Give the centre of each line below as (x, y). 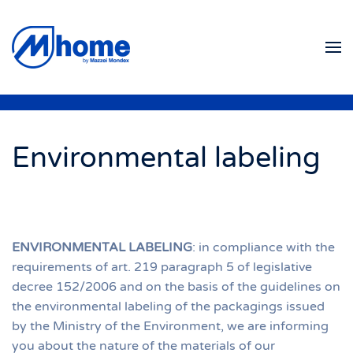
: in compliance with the (264, 247)
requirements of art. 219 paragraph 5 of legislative (162, 267)
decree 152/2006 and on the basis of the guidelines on (176, 287)
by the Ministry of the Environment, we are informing (170, 326)
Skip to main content (98, 45)
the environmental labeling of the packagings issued (168, 307)
